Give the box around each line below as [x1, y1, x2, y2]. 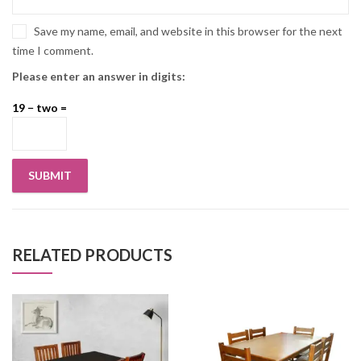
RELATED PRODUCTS [12, 244, 172, 264]
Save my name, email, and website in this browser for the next [34, 23, 342, 38]
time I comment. [12, 43, 93, 57]
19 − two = [12, 100, 67, 114]
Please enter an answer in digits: [12, 68, 185, 83]
